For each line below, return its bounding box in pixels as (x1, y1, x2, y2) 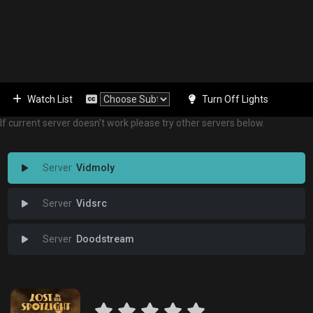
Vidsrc (75, 198, 107, 209)
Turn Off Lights (202, 94, 268, 105)
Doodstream (75, 233, 134, 245)
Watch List (27, 94, 73, 105)
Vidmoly (75, 162, 115, 173)
